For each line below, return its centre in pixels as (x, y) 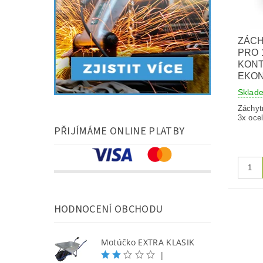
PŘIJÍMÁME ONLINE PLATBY (119, 131)
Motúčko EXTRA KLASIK (148, 242)
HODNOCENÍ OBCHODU (108, 209)
